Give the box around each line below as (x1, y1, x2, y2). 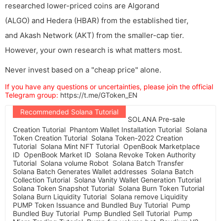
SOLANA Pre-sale (128, 115, 185, 124)
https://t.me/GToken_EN (60, 91, 138, 100)
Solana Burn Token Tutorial (118, 184, 204, 193)
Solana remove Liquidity (110, 192, 188, 201)
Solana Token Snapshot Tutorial (13, 184, 114, 193)
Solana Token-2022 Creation (91, 134, 183, 143)
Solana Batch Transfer (112, 159, 184, 168)
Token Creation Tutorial (13, 134, 87, 143)
